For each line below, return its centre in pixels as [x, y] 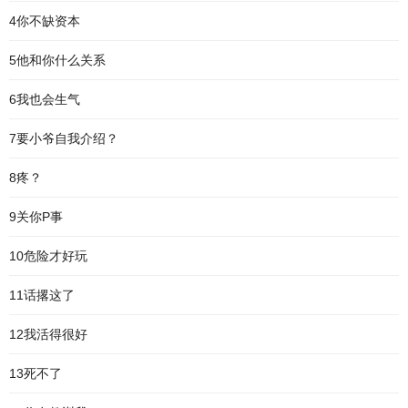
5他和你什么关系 [57, 60]
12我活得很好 [48, 334]
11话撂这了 [42, 295]
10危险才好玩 [48, 256]
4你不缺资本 [45, 21]
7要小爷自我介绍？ [64, 138]
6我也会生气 [45, 99]
